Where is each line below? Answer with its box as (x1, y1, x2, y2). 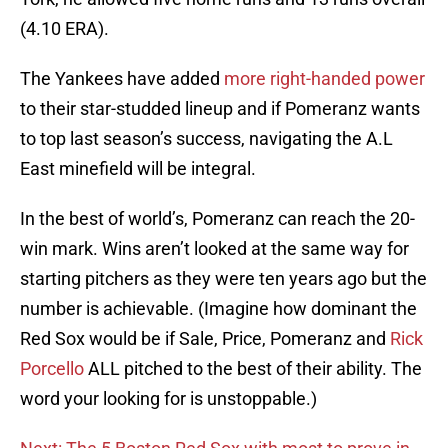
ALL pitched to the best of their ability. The (84, 358, 422, 380)
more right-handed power (224, 68, 425, 90)
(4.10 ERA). (20, 18, 109, 40)
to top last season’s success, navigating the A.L (20, 128, 393, 150)
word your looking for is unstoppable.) (20, 388, 317, 410)
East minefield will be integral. (20, 158, 256, 180)
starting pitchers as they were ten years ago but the (20, 268, 427, 290)
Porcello (20, 358, 84, 380)
